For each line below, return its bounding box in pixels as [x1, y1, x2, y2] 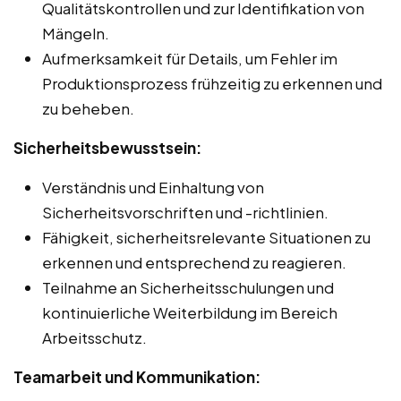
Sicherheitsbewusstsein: [13, 137, 201, 158]
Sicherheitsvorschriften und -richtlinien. [42, 201, 328, 222]
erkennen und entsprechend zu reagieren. [42, 252, 346, 272]
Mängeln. [42, 22, 109, 43]
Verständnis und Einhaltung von [42, 176, 264, 197]
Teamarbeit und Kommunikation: [13, 366, 260, 387]
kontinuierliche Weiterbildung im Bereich [42, 302, 337, 322]
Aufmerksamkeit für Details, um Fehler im [42, 47, 337, 68]
